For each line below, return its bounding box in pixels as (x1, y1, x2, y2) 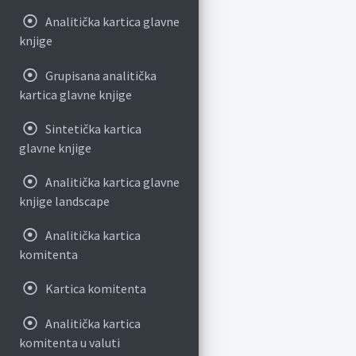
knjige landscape (19, 192, 110, 209)
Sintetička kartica (44, 120, 141, 137)
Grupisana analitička (44, 67, 157, 83)
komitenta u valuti (19, 334, 120, 350)
